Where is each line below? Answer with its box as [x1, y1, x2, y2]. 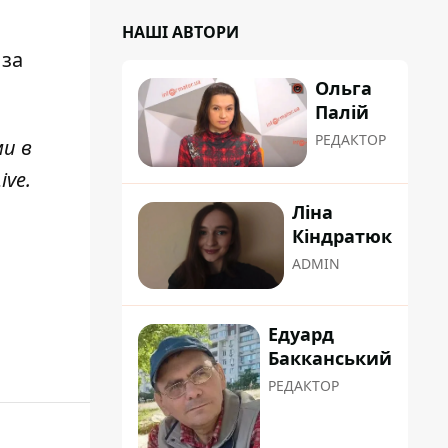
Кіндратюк [292, 224, 392, 249]
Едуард [268, 322, 334, 347]
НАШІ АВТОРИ [122, 21, 239, 43]
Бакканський [268, 346, 392, 371]
